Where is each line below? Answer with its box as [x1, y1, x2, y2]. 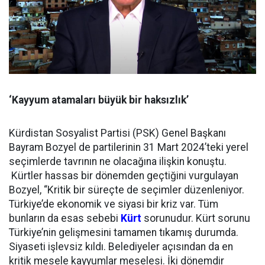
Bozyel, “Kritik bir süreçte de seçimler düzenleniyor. [9, 184, 244, 196]
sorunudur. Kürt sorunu [141, 212, 250, 225]
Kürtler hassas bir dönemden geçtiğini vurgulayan [9, 170, 238, 182]
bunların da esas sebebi [9, 212, 121, 225]
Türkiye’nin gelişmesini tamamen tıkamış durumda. [9, 227, 238, 239]
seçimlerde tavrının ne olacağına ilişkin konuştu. [9, 156, 227, 168]
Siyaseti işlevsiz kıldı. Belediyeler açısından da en [9, 241, 233, 253]
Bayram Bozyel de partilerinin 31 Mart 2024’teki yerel [9, 141, 248, 154]
